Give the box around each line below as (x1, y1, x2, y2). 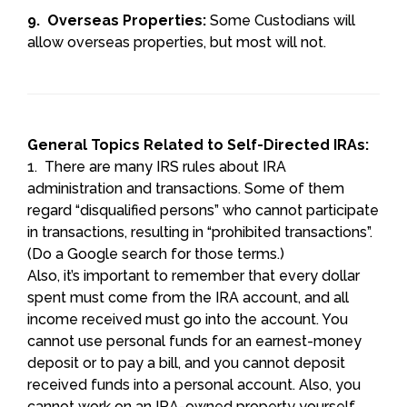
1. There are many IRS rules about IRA (27, 157, 286, 175)
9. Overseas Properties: (27, 11, 206, 29)
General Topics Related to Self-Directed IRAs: (27, 135, 369, 154)
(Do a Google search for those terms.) (27, 244, 284, 263)
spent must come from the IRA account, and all (27, 288, 349, 306)
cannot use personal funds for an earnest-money (27, 332, 362, 350)
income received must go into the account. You (27, 310, 348, 328)
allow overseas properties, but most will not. (27, 33, 326, 51)
